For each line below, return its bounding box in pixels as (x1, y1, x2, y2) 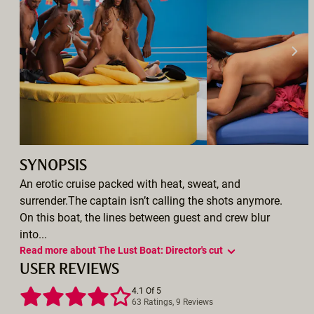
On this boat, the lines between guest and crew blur (20, 210, 270, 224)
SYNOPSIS (20, 158, 87, 173)
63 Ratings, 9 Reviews (132, 296, 213, 307)
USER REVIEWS (20, 262, 119, 277)
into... (20, 227, 47, 241)
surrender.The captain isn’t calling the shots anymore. (20, 193, 282, 207)
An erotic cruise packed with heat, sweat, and (20, 177, 240, 191)
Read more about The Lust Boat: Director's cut (98, 244, 223, 256)
